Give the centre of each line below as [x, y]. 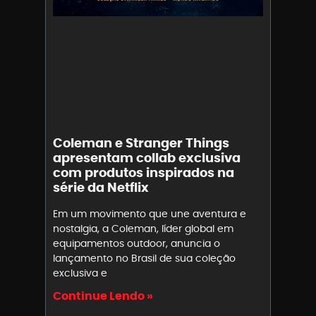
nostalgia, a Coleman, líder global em [143, 229]
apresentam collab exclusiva [147, 158]
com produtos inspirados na [144, 173]
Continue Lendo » [103, 296]
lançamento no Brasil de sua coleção [144, 259]
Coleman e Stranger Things [141, 143]
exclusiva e [80, 273]
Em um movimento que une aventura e [150, 214]
